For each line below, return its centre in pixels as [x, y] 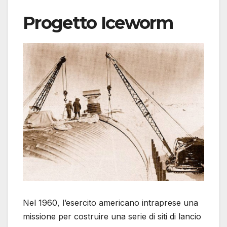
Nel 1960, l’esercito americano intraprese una [110, 203]
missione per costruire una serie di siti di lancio [112, 217]
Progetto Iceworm [98, 23]
